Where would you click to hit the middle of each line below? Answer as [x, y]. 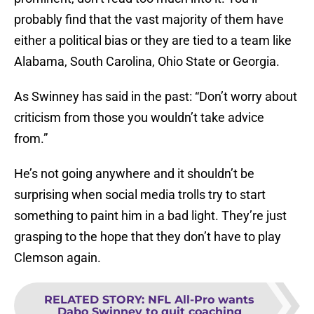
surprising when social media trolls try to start [140, 195]
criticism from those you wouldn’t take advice [139, 118]
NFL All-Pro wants [201, 300]
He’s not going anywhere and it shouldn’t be [134, 174]
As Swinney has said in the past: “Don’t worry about [156, 97]
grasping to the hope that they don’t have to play [148, 237]
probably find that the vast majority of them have [149, 20]
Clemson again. [57, 258]
